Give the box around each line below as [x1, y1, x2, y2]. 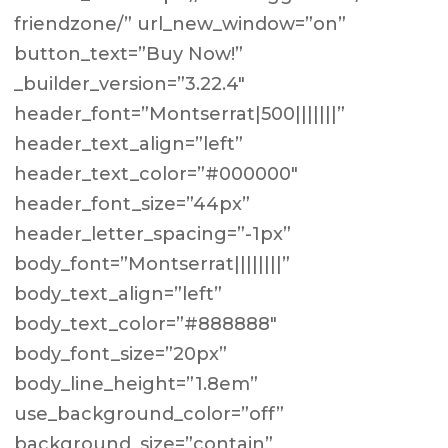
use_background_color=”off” [14, 403, 285, 425]
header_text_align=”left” [14, 133, 244, 155]
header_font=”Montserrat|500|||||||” [14, 103, 346, 125]
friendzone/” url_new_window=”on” [14, 13, 347, 35]
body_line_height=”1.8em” [14, 373, 259, 395]
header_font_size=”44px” [14, 193, 251, 215]
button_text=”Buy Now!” [14, 43, 244, 65]
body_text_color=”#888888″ [14, 313, 278, 335]
